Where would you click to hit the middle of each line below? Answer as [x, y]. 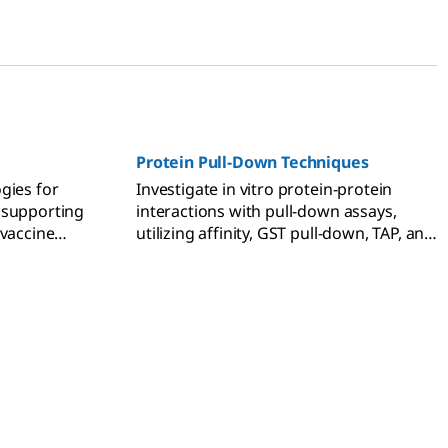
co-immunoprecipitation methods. [264, 255]
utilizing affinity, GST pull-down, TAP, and [285, 233]
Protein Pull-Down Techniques [252, 162]
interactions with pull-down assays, [266, 211]
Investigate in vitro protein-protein [264, 189]
